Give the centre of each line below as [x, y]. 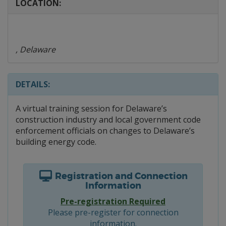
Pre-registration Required [113, 201]
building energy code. [56, 142]
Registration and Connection [120, 176]
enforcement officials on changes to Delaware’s [105, 131]
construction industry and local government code [108, 120]
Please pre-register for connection [113, 212]
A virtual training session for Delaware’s [91, 108]
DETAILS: [33, 84]
